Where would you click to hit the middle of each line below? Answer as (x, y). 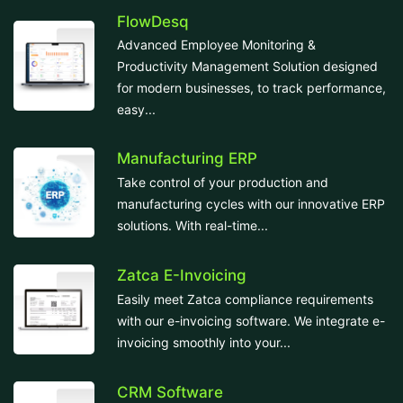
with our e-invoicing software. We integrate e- (251, 320)
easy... (136, 109)
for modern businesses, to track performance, (251, 87)
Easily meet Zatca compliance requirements (245, 299)
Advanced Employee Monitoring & (216, 44)
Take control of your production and (223, 182)
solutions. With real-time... (193, 225)
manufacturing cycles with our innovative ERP (251, 203)
